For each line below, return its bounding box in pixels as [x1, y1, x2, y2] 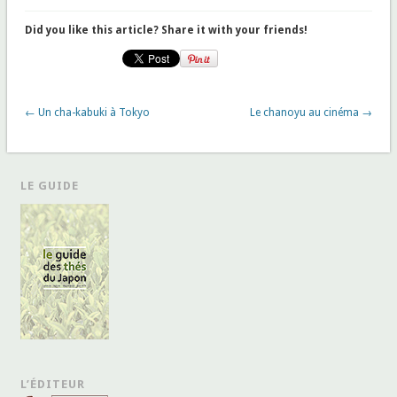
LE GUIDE [20, 178, 80, 192]
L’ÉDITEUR [20, 377, 86, 391]
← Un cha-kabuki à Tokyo [24, 105, 150, 119]
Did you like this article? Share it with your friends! [24, 23, 307, 36]
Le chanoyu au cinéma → [250, 105, 373, 119]
